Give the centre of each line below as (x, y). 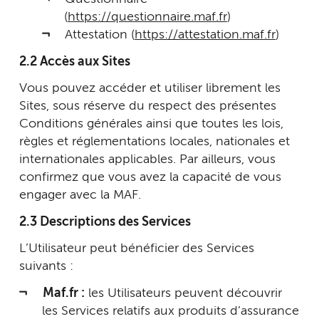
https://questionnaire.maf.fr (147, 17)
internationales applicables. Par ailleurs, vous (147, 159)
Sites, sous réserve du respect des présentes (148, 106)
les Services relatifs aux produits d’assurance (170, 311)
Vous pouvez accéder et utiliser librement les (150, 88)
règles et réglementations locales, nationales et (155, 142)
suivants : (46, 266)
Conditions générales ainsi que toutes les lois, (151, 124)
